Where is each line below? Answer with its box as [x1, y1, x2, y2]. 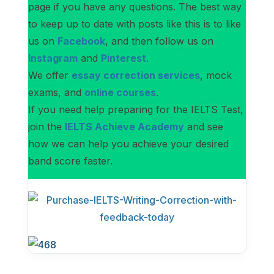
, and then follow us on [105, 35, 213, 47]
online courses [84, 86, 156, 98]
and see [183, 120, 223, 133]
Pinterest [100, 52, 146, 64]
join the [28, 120, 65, 133]
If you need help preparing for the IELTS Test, [28, 103, 243, 116]
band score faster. [28, 155, 116, 167]
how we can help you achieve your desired [28, 138, 229, 150]
